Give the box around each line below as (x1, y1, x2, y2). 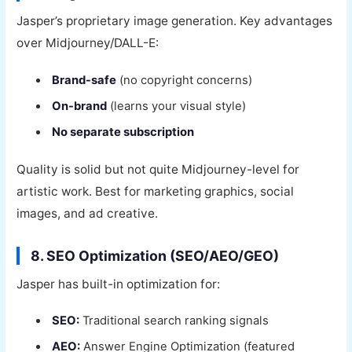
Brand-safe (52, 72, 117, 87)
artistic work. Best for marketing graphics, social (16, 183, 295, 199)
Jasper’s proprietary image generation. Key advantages (16, 13, 333, 29)
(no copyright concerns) (116, 72, 253, 87)
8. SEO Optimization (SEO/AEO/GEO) (31, 247, 280, 264)
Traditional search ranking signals (79, 313, 269, 328)
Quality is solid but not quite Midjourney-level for (16, 161, 300, 177)
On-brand (52, 99, 108, 114)
